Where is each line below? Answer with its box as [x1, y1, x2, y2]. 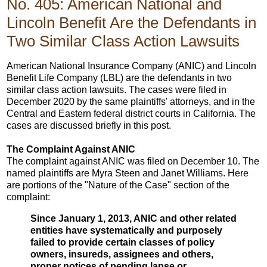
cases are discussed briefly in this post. [7, 120, 171, 131]
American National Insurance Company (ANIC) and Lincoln [7, 61, 256, 72]
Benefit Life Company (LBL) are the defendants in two [7, 73, 232, 83]
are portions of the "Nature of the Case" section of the [7, 180, 229, 191]
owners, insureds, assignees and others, [30, 249, 213, 259]
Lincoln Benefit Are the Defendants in [7, 14, 256, 32]
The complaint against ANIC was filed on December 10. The [7, 156, 259, 167]
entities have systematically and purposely [30, 225, 222, 235]
